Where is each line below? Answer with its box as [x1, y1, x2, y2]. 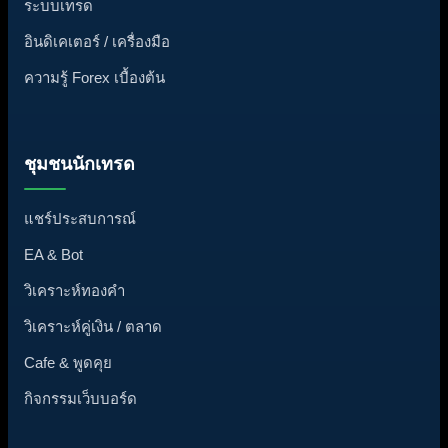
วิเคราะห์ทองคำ [24, 281, 125, 299]
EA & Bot [24, 245, 83, 263]
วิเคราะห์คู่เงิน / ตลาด [24, 317, 162, 335]
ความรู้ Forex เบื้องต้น [24, 69, 165, 86]
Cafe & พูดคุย [24, 353, 112, 371]
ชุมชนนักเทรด [24, 153, 135, 174]
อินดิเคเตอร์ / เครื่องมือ [24, 33, 170, 50]
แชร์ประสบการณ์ [24, 209, 136, 227]
